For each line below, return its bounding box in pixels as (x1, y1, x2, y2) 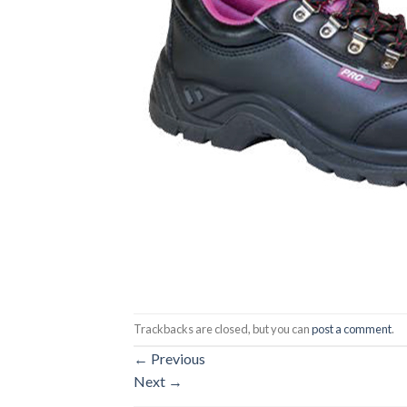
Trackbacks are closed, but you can (134, 321, 312, 336)
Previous (148, 349, 205, 367)
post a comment (312, 321, 392, 336)
